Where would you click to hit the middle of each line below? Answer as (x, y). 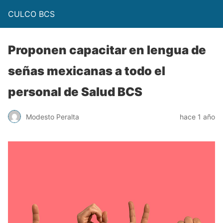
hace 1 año (197, 116)
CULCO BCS (31, 14)
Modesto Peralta (53, 116)
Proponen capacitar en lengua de (107, 50)
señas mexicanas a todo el (87, 71)
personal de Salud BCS (75, 92)
